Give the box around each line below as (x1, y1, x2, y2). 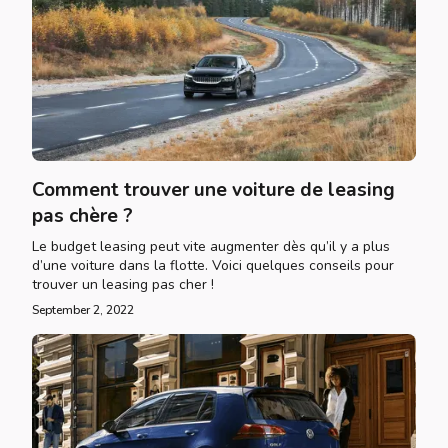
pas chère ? (32, 203, 133, 229)
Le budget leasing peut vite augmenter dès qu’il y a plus (32, 237, 390, 256)
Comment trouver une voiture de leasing (32, 177, 395, 203)
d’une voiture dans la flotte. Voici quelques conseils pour (32, 256, 394, 275)
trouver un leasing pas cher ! (32, 275, 214, 294)
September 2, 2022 (32, 302, 134, 318)
